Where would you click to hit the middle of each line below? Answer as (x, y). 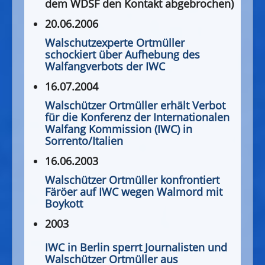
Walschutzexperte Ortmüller (115, 43)
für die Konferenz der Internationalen (137, 117)
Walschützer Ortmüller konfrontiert (132, 180)
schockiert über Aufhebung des (122, 55)
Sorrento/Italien (84, 141)
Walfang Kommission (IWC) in (119, 129)
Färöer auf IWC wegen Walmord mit (134, 192)
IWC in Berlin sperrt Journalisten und (136, 248)
